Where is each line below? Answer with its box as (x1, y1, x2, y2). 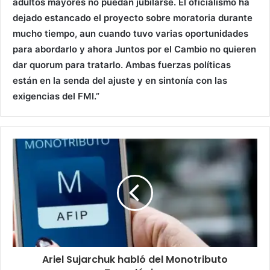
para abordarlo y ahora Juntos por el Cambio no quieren (13, 43, 256, 55)
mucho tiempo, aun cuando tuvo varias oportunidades (13, 28, 248, 40)
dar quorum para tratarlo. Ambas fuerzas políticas (13, 59, 231, 71)
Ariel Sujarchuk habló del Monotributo (42, 253, 228, 267)
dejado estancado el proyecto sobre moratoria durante (13, 12, 253, 24)
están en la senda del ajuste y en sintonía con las (13, 75, 227, 87)
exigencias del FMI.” (13, 90, 99, 102)
